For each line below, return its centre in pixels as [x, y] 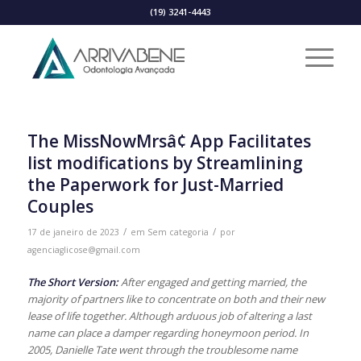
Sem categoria [178, 232]
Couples [60, 206]
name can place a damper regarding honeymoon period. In [168, 333]
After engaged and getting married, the [212, 282]
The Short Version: [73, 282]
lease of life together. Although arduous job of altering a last [169, 316]
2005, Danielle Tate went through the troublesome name [162, 350]
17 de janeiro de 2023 [73, 232]
